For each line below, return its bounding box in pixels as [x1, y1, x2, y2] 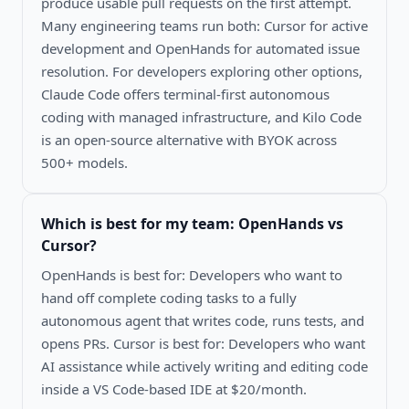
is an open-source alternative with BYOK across [41, 130, 337, 149]
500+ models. [41, 152, 128, 172]
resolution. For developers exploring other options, [41, 61, 362, 80]
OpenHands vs [238, 213, 343, 234]
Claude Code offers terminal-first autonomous [41, 84, 330, 103]
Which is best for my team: [41, 213, 238, 234]
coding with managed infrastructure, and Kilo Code [41, 107, 362, 126]
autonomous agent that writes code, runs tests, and [41, 310, 364, 330]
